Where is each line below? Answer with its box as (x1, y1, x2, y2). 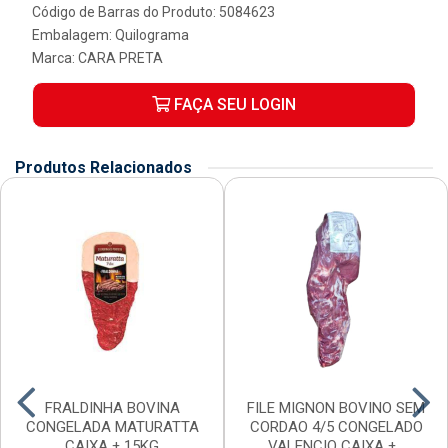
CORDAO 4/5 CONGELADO (249, 418, 423, 436)
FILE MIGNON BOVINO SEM (247, 399, 425, 417)
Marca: (32, 50, 78, 66)
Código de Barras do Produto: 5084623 (32, 4, 275, 20)
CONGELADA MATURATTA (25, 418, 199, 436)
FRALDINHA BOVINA (44, 399, 180, 417)
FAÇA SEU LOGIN (170, 95, 296, 114)
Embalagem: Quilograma (32, 27, 189, 43)
